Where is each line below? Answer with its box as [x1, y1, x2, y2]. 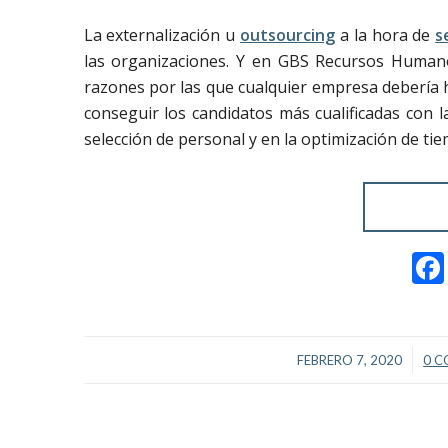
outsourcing [240, 23, 336, 46]
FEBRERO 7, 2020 [297, 351, 403, 368]
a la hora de [335, 23, 436, 46]
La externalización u [83, 23, 241, 46]
